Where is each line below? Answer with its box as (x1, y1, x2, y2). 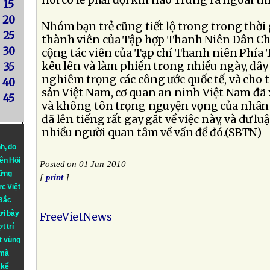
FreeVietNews (40, 210, 112, 224)
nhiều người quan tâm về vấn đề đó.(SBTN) (42, 126, 262, 139)
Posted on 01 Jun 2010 (40, 159, 126, 169)
